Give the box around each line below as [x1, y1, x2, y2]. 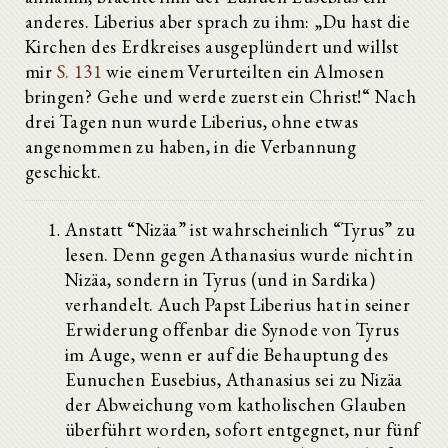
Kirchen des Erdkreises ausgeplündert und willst [25, 34, 399, 58]
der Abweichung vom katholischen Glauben [65, 392, 407, 416]
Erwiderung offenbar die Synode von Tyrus [65, 317, 399, 341]
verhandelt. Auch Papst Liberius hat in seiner [65, 292, 410, 316]
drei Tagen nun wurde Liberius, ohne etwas [25, 109, 359, 133]
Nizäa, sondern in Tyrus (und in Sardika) [65, 267, 375, 291]
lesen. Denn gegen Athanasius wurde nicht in [65, 242, 414, 266]
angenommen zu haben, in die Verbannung [25, 134, 357, 158]
